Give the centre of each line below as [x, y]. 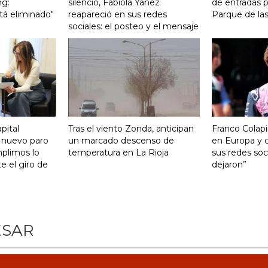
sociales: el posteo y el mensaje [133, 26]
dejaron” [229, 164]
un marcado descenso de [121, 140]
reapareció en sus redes [118, 14]
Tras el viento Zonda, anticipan [131, 128]
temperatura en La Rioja [118, 152]
